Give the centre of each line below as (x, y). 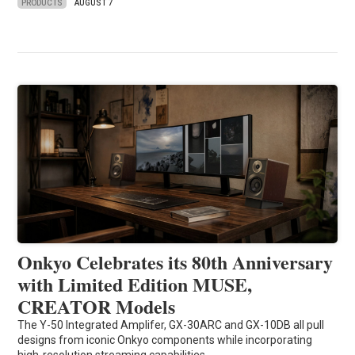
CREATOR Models (97, 307)
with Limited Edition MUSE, (135, 284)
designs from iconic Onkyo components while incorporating (165, 340)
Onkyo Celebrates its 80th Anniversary (176, 262)
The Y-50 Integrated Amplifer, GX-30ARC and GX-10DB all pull (171, 325)
